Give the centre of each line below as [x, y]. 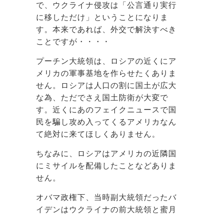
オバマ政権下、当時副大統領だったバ [106, 197]
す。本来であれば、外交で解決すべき [106, 29]
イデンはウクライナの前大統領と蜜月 [106, 209]
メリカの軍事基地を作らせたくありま [106, 73]
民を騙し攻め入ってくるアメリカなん [106, 122]
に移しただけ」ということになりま [102, 17]
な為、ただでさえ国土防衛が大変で [102, 97]
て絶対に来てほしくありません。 [98, 134]
